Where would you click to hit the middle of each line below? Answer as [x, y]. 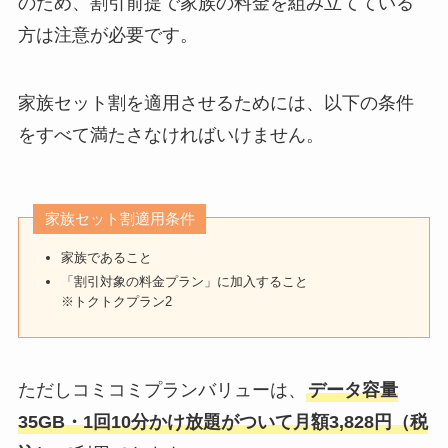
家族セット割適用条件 [119, 219]
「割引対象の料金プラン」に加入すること [185, 281]
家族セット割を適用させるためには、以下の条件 [215, 103]
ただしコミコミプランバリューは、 [161, 390]
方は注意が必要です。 [107, 35]
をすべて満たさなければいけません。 [170, 135]
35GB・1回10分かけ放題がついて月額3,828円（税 [222, 422]
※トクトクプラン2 [117, 301]
